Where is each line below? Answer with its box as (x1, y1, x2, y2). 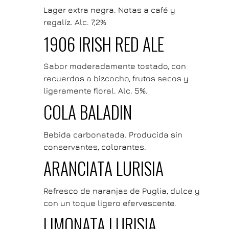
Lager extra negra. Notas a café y (43, 5, 175, 15)
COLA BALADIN (43, 99, 132, 125)
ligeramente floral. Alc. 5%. (43, 86, 148, 96)
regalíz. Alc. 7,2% (43, 17, 106, 27)
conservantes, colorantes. (43, 142, 146, 151)
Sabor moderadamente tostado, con (43, 61, 186, 71)
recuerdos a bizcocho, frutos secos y (43, 74, 189, 83)
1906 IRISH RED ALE (43, 31, 164, 57)
